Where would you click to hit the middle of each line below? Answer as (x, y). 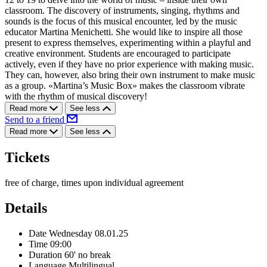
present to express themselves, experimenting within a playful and (128, 43)
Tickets (27, 158)
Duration (45, 254)
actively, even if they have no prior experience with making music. (129, 64)
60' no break (88, 254)
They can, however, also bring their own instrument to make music (130, 75)
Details (26, 208)
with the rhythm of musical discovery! (76, 97)
